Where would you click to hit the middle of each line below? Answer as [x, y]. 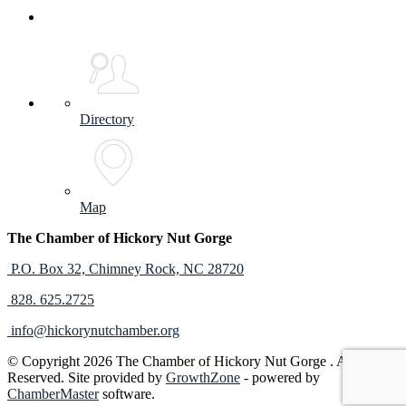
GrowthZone [203, 378]
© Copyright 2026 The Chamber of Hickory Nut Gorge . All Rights [201, 362]
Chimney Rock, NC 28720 [166, 269]
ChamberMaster [53, 394]
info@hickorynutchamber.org [93, 331]
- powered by [280, 378]
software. [127, 394]
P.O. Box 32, [50, 269]
